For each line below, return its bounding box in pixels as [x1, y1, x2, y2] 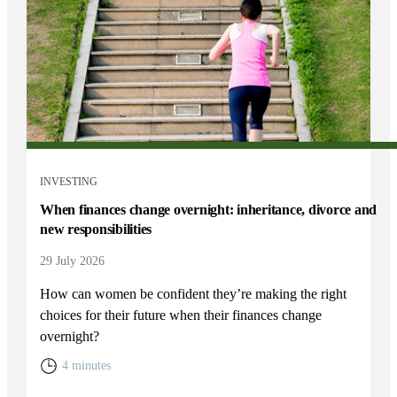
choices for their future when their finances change [40, 307, 323, 323]
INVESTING [40, 175, 98, 189]
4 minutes [62, 359, 112, 373]
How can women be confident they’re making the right [40, 286, 347, 302]
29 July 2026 [40, 254, 105, 269]
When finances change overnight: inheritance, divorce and [40, 202, 378, 218]
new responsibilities [40, 222, 152, 237]
